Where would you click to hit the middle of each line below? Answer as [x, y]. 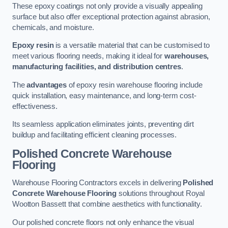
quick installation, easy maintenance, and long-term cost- [104, 95]
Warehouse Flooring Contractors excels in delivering [98, 183]
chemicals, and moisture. [53, 27]
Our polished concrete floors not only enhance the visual [103, 222]
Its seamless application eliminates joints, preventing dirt [103, 124]
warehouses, [187, 56]
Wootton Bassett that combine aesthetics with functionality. [107, 204]
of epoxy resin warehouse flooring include [134, 85]
